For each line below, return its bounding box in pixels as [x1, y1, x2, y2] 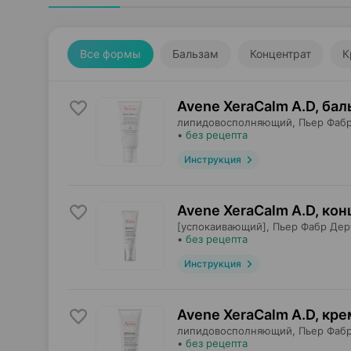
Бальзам [172, 47, 219, 60]
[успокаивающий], [177, 220, 270, 233]
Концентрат [250, 47, 311, 60]
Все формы [80, 47, 141, 60]
